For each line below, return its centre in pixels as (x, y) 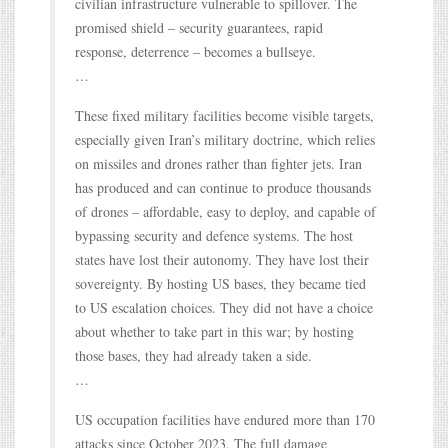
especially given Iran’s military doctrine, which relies (225, 139)
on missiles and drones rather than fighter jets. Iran (218, 163)
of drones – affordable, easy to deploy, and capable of (225, 211)
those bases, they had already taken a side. (193, 355)
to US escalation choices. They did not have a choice (224, 307)
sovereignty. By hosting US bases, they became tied (220, 283)
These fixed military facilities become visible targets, (224, 115)
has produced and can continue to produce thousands (223, 187)
